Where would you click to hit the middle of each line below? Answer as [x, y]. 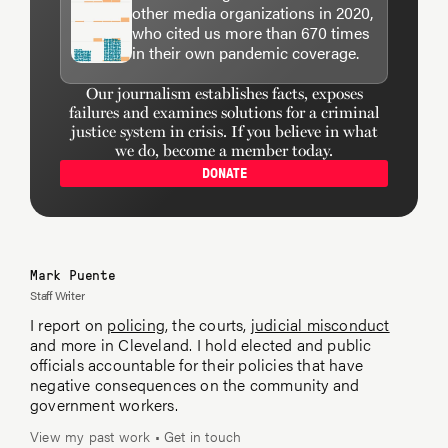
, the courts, [208, 324]
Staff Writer [57, 294]
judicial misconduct [320, 324]
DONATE [224, 173]
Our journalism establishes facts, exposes [224, 93]
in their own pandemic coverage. [246, 52]
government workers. [104, 404]
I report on [69, 324]
